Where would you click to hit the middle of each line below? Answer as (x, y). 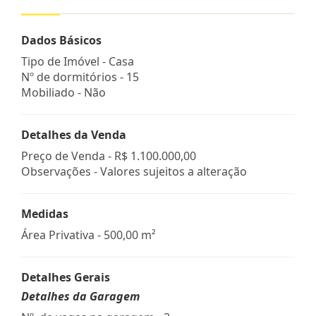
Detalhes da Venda (74, 134)
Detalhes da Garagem (80, 296)
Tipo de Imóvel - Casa (78, 61)
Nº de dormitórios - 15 (80, 77)
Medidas (45, 213)
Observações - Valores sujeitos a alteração (134, 171)
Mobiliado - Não (63, 92)
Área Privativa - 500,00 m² (89, 235)
